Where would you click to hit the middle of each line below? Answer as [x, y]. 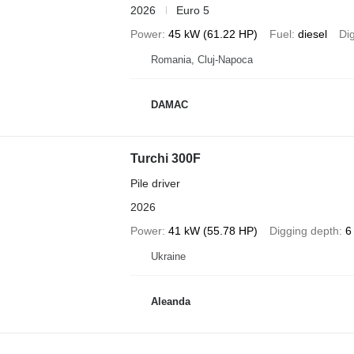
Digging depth [304, 230]
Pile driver [155, 183]
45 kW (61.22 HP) [213, 34]
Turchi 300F [165, 158]
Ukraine [168, 256]
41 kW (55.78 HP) [213, 230]
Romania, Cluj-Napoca [201, 59]
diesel [312, 34]
